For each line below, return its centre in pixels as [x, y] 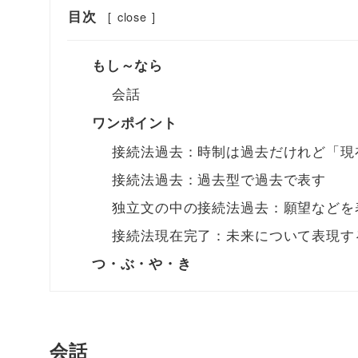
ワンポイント [134, 122]
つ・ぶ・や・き [141, 263]
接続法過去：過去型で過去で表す [219, 178]
